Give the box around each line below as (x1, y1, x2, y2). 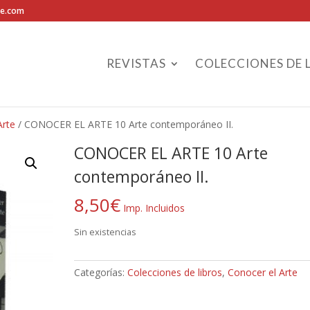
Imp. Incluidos (122, 201, 185, 215)
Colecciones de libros (127, 266, 222, 279)
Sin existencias (73, 226, 136, 238)
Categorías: (73, 266, 127, 279)
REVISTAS (107, 56, 166, 71)
